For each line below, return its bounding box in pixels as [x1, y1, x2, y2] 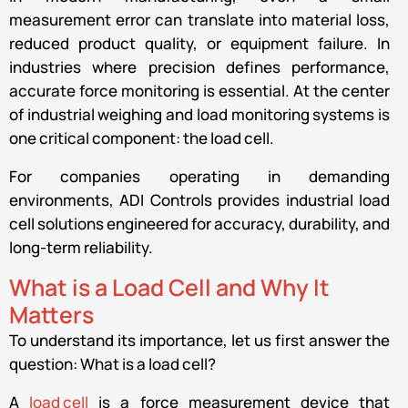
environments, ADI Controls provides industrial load [9, 189, 390, 210]
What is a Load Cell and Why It [9, 270, 330, 303]
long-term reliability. [9, 236, 153, 258]
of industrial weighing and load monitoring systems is [9, 103, 390, 125]
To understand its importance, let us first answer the [9, 329, 390, 351]
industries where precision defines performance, [9, 56, 390, 77]
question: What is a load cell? [9, 352, 216, 374]
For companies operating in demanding [9, 165, 390, 187]
